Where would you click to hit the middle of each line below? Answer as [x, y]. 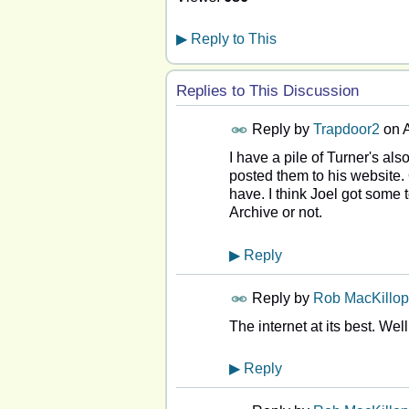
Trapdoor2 [346, 130]
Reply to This [232, 39]
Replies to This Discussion [267, 91]
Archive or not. [276, 213]
